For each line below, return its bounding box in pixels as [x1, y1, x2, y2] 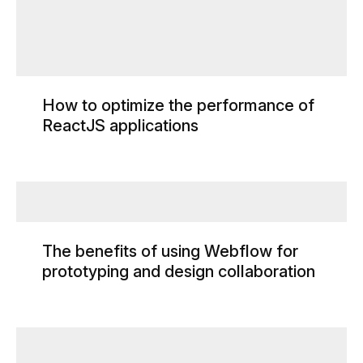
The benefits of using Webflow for [42, 241, 298, 261]
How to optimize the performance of [42, 95, 314, 115]
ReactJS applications [42, 115, 199, 135]
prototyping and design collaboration [42, 261, 315, 281]
